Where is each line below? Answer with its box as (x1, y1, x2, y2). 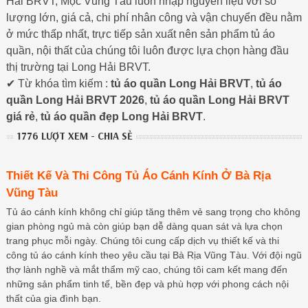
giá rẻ (5, 110, 35, 122)
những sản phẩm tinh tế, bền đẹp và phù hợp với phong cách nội (5, 278, 289, 290)
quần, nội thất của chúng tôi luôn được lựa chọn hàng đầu (5, 44, 289, 56)
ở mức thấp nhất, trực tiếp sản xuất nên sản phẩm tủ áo (5, 27, 275, 40)
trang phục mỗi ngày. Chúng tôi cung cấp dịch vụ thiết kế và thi (5, 235, 279, 247)
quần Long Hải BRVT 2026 (5, 93, 144, 106)
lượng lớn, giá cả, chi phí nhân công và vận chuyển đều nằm (5, 11, 302, 23)
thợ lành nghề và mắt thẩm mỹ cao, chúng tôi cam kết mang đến (5, 264, 287, 276)
